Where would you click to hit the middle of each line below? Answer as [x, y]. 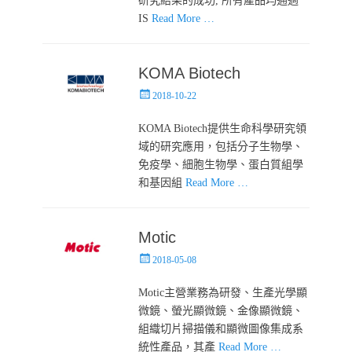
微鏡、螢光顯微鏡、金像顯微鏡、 [221, 310]
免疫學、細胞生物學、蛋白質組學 [221, 164]
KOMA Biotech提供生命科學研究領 [223, 128]
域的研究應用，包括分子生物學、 [221, 146]
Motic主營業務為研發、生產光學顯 [223, 292]
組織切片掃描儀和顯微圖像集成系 [221, 328]
